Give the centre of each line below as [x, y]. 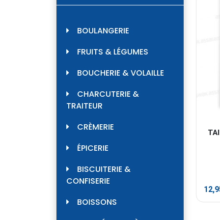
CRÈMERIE [96, 127]
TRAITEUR [84, 106]
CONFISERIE [88, 181]
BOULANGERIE [103, 31]
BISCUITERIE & [104, 169]
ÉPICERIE [93, 148]
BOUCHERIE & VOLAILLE [121, 73]
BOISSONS [97, 202]
